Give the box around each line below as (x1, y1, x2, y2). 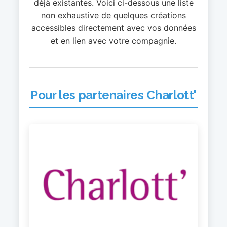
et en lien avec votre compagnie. (51, 35, 176, 46)
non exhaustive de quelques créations (41, 10, 186, 20)
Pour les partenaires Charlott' (30, 87, 197, 102)
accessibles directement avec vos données (31, 22, 196, 33)
